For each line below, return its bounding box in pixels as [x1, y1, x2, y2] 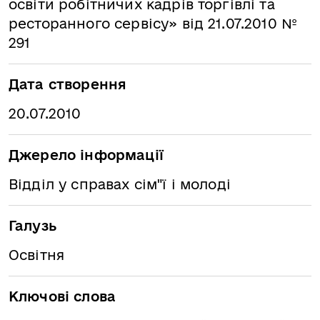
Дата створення [9, 76, 127, 92]
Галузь [9, 218, 56, 234]
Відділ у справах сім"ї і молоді [9, 176, 231, 192]
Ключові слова [9, 289, 116, 304]
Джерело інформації [9, 147, 164, 163]
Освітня [9, 247, 65, 263]
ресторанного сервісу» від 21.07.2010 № [9, 16, 298, 31]
